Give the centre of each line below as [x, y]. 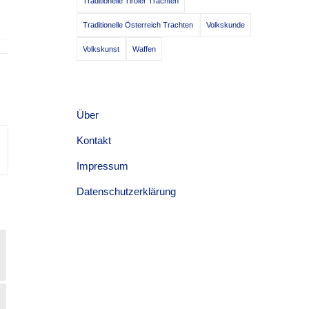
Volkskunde [226, 25]
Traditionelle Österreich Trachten [138, 25]
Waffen [144, 49]
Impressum [103, 166]
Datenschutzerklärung [127, 191]
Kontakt [94, 140]
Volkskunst [101, 49]
